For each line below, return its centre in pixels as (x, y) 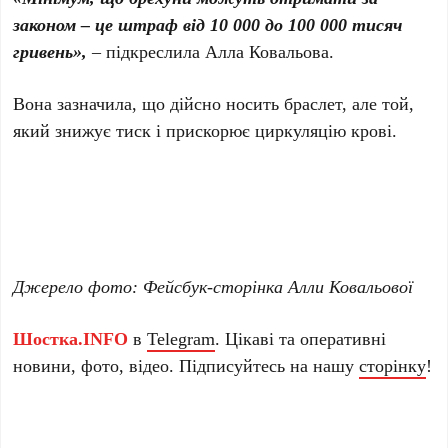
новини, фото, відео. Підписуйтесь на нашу (186, 364)
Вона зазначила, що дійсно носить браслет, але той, (214, 102)
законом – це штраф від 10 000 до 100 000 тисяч (208, 23)
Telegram (181, 337)
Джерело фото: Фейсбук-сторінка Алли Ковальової (213, 285)
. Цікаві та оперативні (301, 337)
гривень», (50, 50)
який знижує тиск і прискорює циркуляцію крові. (205, 129)
